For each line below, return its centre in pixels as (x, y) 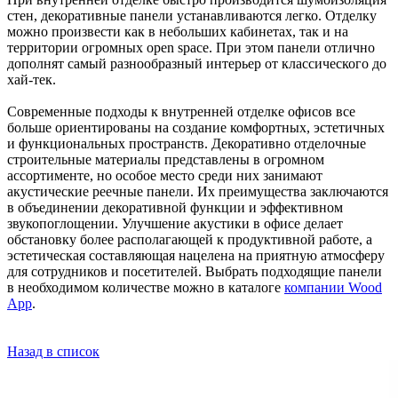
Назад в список (53, 352)
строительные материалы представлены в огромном (166, 160)
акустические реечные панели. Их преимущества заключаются (198, 192)
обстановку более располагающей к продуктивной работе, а (190, 240)
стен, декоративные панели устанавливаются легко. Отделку (192, 16)
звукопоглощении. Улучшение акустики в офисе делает (175, 224)
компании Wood (333, 288)
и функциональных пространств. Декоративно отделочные (187, 144)
